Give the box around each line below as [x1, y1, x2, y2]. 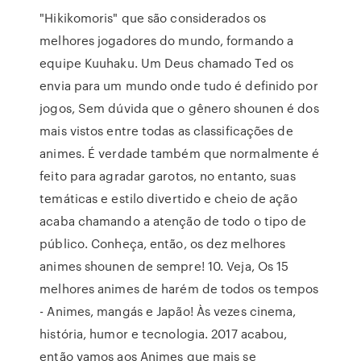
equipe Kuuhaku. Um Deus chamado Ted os [39, 54, 294, 72]
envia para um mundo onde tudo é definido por [39, 77, 318, 94]
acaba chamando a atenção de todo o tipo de [39, 212, 307, 230]
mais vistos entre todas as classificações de [39, 122, 293, 139]
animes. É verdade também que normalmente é [39, 144, 320, 162]
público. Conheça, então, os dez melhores [39, 234, 286, 252]
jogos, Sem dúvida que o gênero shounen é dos [39, 99, 319, 117]
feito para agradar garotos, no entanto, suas [39, 167, 296, 185]
